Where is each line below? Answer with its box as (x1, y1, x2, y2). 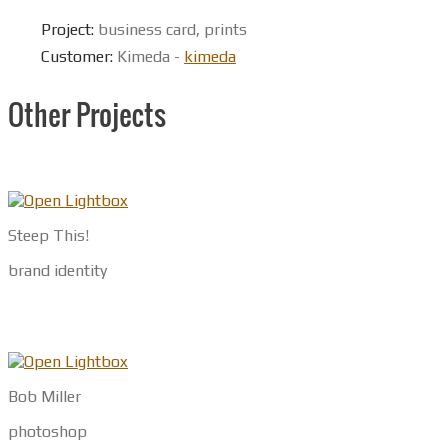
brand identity (8, 260, 107, 280)
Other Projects (8, 94, 166, 136)
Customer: (41, 46, 113, 66)
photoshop (8, 421, 87, 441)
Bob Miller (8, 386, 81, 406)
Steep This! (8, 225, 89, 245)
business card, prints (94, 19, 247, 39)
